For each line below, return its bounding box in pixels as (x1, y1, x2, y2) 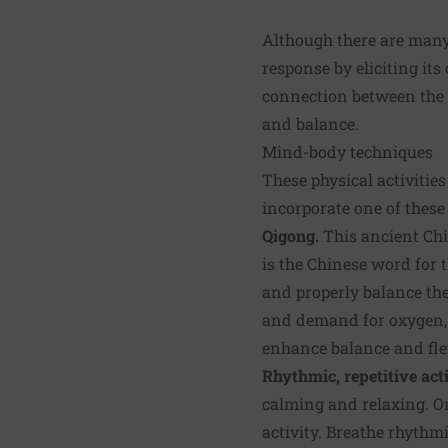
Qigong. (262, 224, 319, 246)
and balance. (262, 112, 359, 134)
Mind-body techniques (262, 140, 433, 162)
